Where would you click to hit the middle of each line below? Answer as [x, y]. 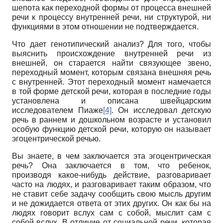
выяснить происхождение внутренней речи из [111, 53]
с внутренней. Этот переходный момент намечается [111, 82]
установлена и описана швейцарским [111, 101]
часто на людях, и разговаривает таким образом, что [111, 184]
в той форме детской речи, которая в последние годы [111, 91]
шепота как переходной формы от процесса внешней [111, 7]
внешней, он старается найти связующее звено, [111, 63]
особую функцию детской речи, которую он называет [111, 129]
